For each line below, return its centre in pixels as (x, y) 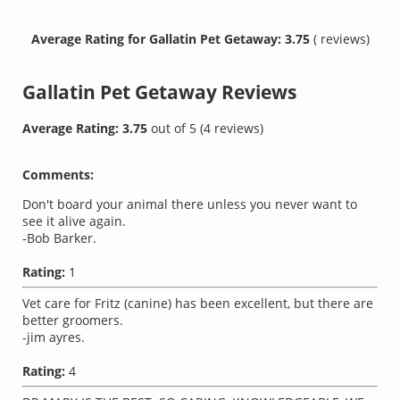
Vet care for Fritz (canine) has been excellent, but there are (198, 304)
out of (171, 129)
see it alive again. (75, 221)
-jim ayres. (54, 337)
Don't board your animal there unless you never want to (190, 204)
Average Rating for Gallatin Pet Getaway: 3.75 (172, 38)
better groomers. (73, 321)
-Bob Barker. (60, 238)
